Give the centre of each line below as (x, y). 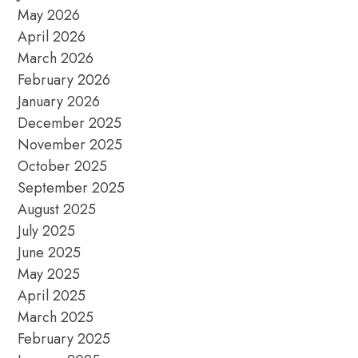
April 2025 (52, 295)
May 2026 (49, 15)
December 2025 (70, 123)
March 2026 (56, 58)
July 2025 (47, 231)
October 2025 (63, 166)
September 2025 (72, 187)
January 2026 (59, 101)
